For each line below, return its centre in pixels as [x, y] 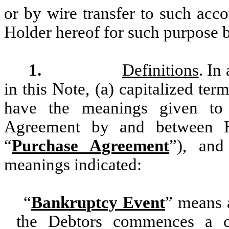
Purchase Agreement [91, 146]
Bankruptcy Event [98, 202]
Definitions [160, 70]
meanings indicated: [73, 165]
